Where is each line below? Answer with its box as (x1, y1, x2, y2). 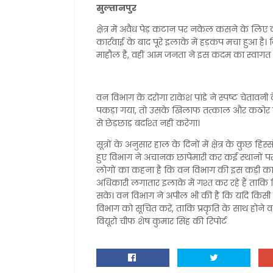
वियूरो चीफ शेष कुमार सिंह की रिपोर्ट (96, 215, 227, 227)
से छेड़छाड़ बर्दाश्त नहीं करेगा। (96, 117, 200, 129)
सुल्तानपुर (96, 2, 136, 14)
